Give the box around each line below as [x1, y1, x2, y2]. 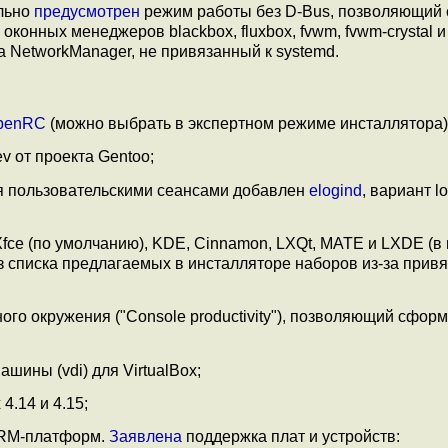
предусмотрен [34, 3, 140, 20]
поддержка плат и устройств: [182, 428, 400, 446]
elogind [309, 181, 362, 199]
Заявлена [109, 428, 182, 446]
